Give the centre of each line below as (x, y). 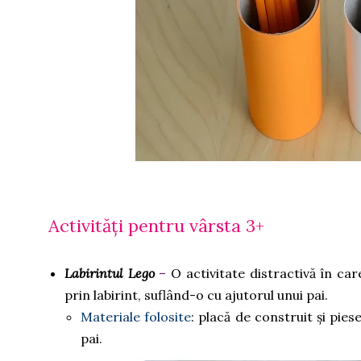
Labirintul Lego (110, 273)
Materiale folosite (136, 317)
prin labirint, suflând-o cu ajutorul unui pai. (198, 295)
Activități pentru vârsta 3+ (156, 226)
